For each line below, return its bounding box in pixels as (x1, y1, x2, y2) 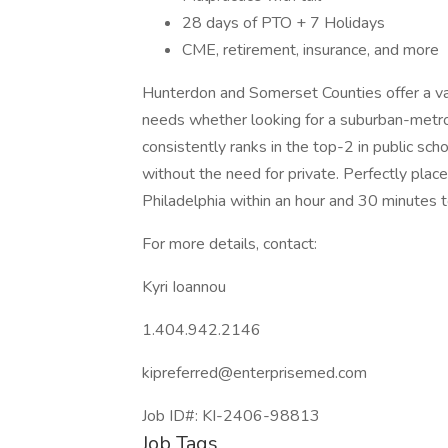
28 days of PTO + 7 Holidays (182, 12, 385, 34)
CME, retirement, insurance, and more (182, 39, 439, 61)
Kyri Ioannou (142, 276, 226, 298)
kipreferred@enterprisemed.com (142, 362, 367, 384)
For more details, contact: (142, 233, 317, 255)
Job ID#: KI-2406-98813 (142, 405, 320, 427)
